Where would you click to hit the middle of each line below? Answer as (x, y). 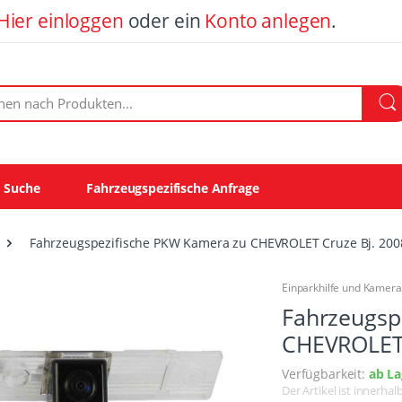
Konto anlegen (268, 21)
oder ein (164, 21)
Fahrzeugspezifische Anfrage (173, 188)
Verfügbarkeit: (325, 374)
